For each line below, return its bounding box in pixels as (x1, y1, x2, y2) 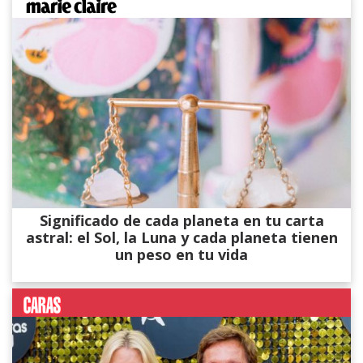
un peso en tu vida (115, 245, 248, 265)
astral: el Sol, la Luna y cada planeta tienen (25, 228, 338, 248)
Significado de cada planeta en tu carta (39, 211, 324, 231)
